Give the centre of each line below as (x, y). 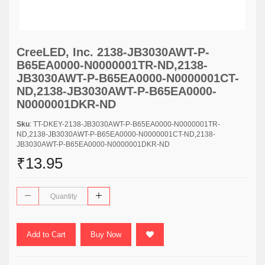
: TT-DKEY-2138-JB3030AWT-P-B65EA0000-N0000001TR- (125, 124)
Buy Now (106, 235)
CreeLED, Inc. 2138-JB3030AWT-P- (113, 52)
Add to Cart (46, 235)
